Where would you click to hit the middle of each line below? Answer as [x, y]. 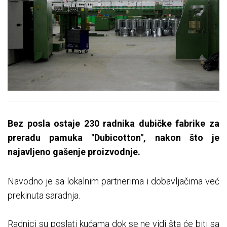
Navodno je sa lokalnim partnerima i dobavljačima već [113, 181]
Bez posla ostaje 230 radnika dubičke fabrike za [113, 124]
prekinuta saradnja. [44, 196]
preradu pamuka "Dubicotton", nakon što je [113, 138]
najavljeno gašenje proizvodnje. [74, 152]
